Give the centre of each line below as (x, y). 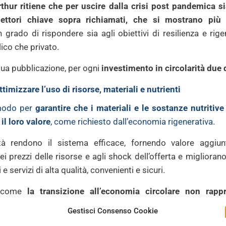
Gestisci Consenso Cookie (113, 211)
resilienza (181, 33)
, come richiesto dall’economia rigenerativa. (133, 122)
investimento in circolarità (153, 68)
